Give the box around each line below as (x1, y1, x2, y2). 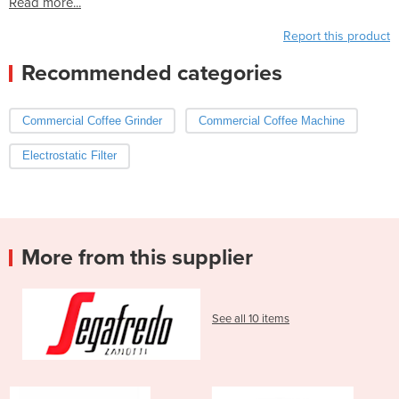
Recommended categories (21, 59, 282, 86)
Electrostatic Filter (22, 149, 117, 163)
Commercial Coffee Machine (198, 113, 345, 127)
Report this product (283, 28, 390, 44)
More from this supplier (21, 244, 253, 272)
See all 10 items (212, 312, 289, 327)
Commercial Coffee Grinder (22, 113, 162, 127)
